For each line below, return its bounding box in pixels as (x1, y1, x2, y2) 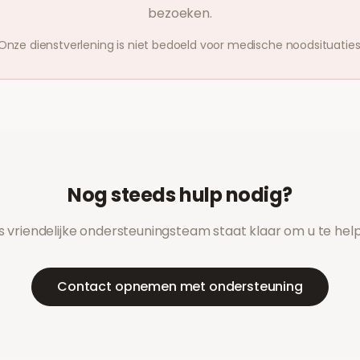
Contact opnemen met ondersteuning (57, 277, 303, 296)
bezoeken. (148, 4, 212, 22)
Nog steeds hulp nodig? (67, 182, 292, 208)
